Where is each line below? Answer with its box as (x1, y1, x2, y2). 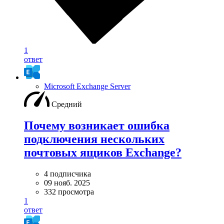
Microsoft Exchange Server (44, 81, 130, 90)
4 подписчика (44, 169, 91, 178)
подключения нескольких (24, 132, 164, 145)
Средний (51, 99, 82, 108)
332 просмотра (44, 187, 94, 196)
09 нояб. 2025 (44, 178, 90, 187)
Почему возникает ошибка (24, 118, 169, 132)
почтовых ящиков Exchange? (24, 145, 181, 159)
